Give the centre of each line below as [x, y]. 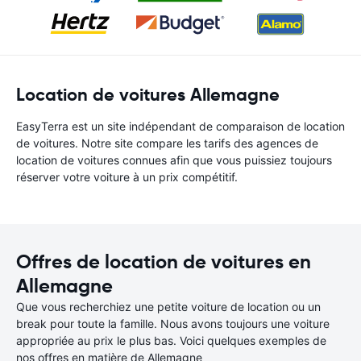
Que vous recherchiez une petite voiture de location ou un [168, 307]
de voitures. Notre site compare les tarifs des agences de [167, 143]
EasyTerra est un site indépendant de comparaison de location [180, 126]
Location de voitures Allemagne [148, 95]
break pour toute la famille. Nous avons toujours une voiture [173, 324]
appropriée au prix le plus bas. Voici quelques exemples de [171, 340]
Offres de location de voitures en [164, 262]
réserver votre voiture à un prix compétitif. [127, 177]
